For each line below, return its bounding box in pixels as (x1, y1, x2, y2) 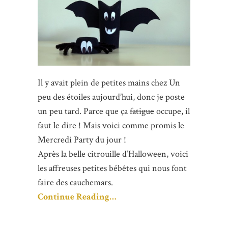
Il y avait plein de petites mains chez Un (38, 77, 180, 89)
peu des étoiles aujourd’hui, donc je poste (38, 91, 185, 103)
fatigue (130, 105, 154, 118)
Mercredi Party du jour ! (38, 134, 126, 146)
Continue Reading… (38, 191, 117, 203)
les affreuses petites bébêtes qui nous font (38, 162, 187, 175)
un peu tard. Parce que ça (38, 105, 130, 118)
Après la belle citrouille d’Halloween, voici (38, 148, 188, 160)
